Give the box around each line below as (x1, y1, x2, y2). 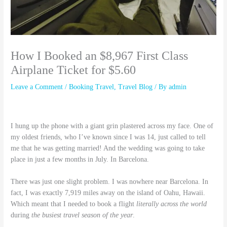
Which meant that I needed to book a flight (11, 200, 135, 208)
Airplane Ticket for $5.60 (11, 63, 136, 77)
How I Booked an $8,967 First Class (11, 49, 188, 62)
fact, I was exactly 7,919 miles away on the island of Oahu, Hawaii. (11, 189, 206, 197)
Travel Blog (118, 83, 153, 91)
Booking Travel (69, 83, 115, 91)
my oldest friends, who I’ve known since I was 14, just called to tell (11, 133, 206, 141)
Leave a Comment (11, 83, 63, 91)
